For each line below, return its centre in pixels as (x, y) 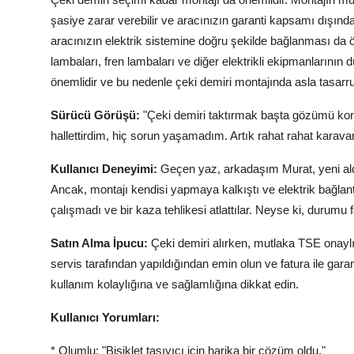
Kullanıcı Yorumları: (105, 318)
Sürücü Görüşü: (95, 115)
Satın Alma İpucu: (99, 243)
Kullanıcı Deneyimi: (104, 169)
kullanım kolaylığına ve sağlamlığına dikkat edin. (175, 284)
